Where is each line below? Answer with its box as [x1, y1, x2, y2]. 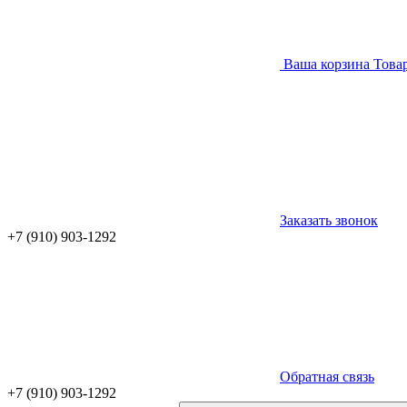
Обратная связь [280, 369, 374, 384]
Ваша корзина [283, 56, 370, 72]
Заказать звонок [280, 213, 378, 228]
